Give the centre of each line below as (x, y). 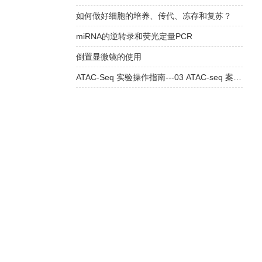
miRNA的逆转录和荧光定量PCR (134, 36)
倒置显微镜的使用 (108, 57)
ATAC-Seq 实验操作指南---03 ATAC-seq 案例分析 (237, 77)
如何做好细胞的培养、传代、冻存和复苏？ (154, 16)
